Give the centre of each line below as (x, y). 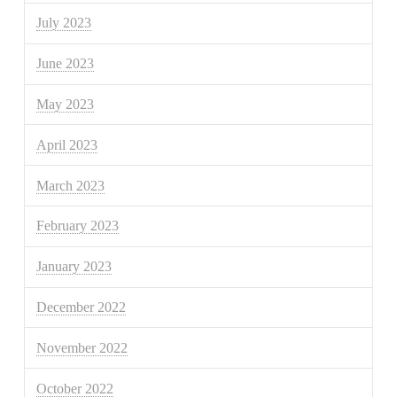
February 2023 (78, 226)
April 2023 (67, 144)
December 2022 (82, 307)
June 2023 (66, 64)
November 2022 (82, 347)
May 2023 (66, 105)
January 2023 (74, 267)
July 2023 (64, 23)
